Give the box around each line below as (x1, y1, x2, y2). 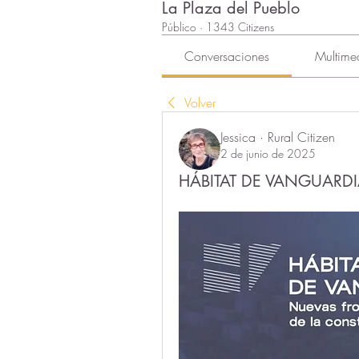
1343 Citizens (206, 18, 274, 34)
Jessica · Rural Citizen (220, 127, 335, 146)
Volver (184, 93, 216, 111)
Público (162, 18, 196, 34)
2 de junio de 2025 (220, 145, 316, 161)
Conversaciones (184, 46, 270, 65)
